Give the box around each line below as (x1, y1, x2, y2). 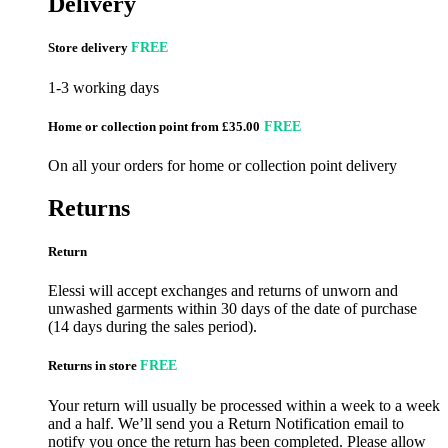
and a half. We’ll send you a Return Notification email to (48, 414, 404, 432)
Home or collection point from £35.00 (48, 118, 260, 134)
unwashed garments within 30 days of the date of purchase (48, 300, 417, 318)
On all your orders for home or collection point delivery (48, 156, 397, 174)
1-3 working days (48, 78, 159, 96)
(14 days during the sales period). (48, 318, 257, 336)
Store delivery (48, 40, 131, 56)
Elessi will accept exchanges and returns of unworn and (48, 282, 398, 300)
